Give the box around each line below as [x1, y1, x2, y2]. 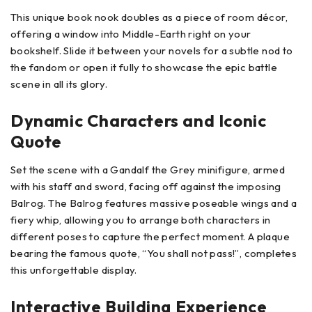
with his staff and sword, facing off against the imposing [10, 179, 281, 193]
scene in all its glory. [10, 77, 108, 91]
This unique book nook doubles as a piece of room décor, [10, 10, 288, 24]
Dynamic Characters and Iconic [10, 109, 267, 131]
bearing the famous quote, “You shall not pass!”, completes [10, 246, 297, 260]
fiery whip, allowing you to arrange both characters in [10, 212, 271, 226]
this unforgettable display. [10, 263, 137, 276]
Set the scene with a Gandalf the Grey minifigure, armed [10, 162, 285, 176]
